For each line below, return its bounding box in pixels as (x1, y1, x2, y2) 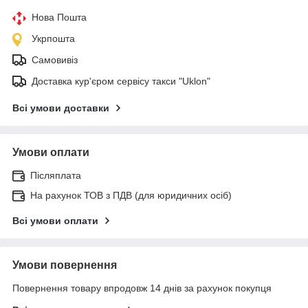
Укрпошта (32, 33, 75, 45)
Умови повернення (12, 259, 117, 272)
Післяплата (30, 170, 81, 181)
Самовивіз (32, 54, 78, 66)
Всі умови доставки (12, 102, 109, 114)
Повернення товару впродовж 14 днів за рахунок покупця (12, 283, 272, 294)
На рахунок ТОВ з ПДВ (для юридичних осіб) (30, 190, 232, 201)
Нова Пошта (32, 12, 87, 23)
